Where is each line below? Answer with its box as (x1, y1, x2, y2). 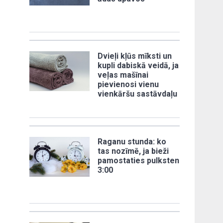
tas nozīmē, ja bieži (98, 146, 169, 156)
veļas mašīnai (98, 70, 149, 80)
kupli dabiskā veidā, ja (98, 60, 179, 70)
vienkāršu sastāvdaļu (98, 89, 178, 99)
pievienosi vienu (98, 79, 159, 89)
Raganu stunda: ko (98, 136, 167, 146)
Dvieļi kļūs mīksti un (98, 51, 172, 61)
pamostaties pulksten (98, 155, 180, 165)
